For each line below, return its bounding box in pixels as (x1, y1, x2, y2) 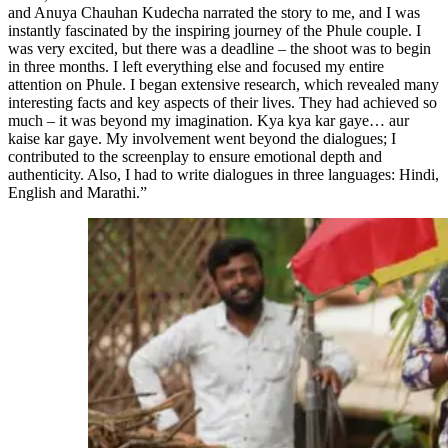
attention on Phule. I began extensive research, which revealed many (8, 75, 439, 93)
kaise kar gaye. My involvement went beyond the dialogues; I (8, 129, 396, 147)
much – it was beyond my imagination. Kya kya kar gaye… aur (8, 111, 409, 129)
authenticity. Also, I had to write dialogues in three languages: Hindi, (8, 165, 439, 183)
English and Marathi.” (8, 183, 147, 201)
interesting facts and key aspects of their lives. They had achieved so (8, 93, 437, 111)
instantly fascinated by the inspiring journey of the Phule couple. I (8, 21, 421, 39)
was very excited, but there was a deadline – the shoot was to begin (8, 39, 431, 57)
